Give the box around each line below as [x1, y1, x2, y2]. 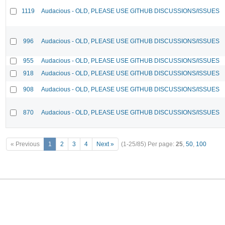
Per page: [148, 141, 176, 148]
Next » [96, 141, 114, 148]
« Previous [11, 141, 40, 148]
